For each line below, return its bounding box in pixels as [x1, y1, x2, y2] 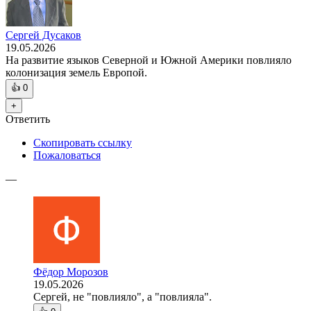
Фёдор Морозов [33, 266, 108, 278]
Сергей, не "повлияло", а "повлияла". [33, 291, 212, 303]
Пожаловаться [33, 149, 101, 162]
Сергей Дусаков [6, 29, 81, 42]
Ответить [6, 113, 50, 126]
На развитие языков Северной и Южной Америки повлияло [6, 54, 292, 67]
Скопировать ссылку [33, 137, 132, 149]
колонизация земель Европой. [6, 67, 147, 79]
